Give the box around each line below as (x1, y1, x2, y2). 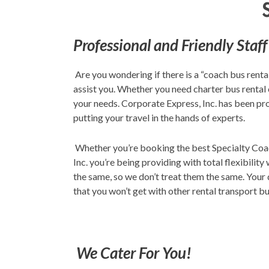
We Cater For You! (76, 243, 195, 262)
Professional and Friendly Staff (73, 35, 267, 55)
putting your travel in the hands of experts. (73, 112, 245, 123)
